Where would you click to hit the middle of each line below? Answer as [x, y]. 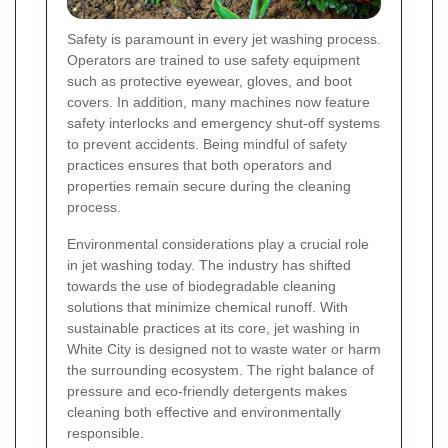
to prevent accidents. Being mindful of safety [207, 144]
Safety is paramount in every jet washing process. [224, 39]
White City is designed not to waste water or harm [224, 349]
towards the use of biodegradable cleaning [201, 286]
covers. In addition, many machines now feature [218, 102]
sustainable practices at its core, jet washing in [213, 328]
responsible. [105, 433]
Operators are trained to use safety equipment [213, 60]
